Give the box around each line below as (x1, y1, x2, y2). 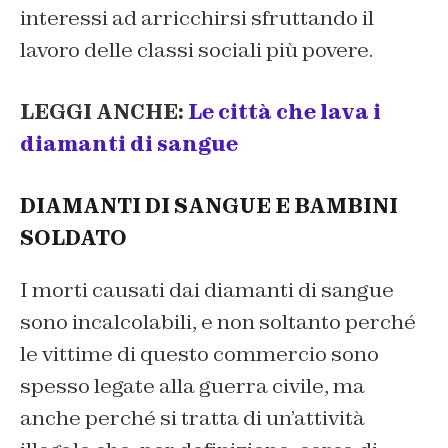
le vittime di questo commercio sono (20, 340, 379, 367)
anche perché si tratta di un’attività (20, 404, 365, 431)
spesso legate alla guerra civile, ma (20, 372, 365, 399)
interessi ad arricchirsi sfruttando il (20, 4, 374, 31)
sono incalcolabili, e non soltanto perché (20, 308, 416, 335)
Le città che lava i (188, 98, 381, 125)
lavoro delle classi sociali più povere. (20, 36, 373, 63)
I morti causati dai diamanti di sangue (20, 276, 394, 303)
